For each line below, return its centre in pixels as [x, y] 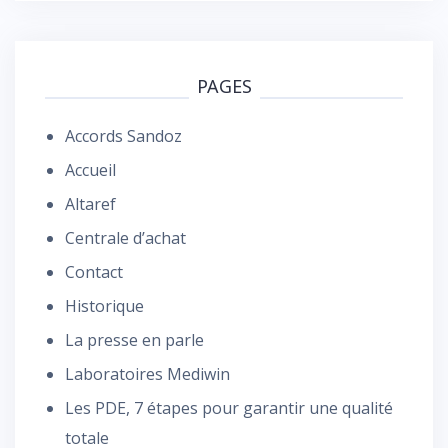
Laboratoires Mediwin [147, 374]
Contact [94, 272]
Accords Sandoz [123, 136]
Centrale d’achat [125, 238]
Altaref [90, 204]
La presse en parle [134, 340]
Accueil [90, 170]
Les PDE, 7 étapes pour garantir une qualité [229, 408]
